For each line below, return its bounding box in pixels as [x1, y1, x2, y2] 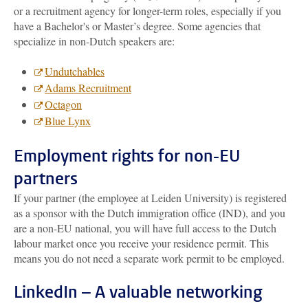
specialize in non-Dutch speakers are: [14, 34, 175, 48]
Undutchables [45, 64, 104, 78]
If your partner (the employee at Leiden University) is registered [14, 190, 287, 205]
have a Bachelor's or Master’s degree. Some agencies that [14, 19, 261, 33]
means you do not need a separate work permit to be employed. [14, 251, 285, 265]
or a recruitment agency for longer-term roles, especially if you [14, 3, 281, 18]
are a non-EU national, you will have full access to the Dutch [14, 221, 276, 235]
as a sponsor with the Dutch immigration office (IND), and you [14, 206, 285, 220]
